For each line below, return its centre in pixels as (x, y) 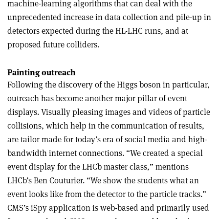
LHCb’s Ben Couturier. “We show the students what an (103, 180)
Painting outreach (42, 72)
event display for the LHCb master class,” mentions (98, 167)
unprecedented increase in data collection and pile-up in (109, 17)
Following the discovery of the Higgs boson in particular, (109, 85)
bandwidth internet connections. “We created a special (105, 153)
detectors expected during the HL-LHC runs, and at (98, 31)
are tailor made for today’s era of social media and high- (107, 139)
